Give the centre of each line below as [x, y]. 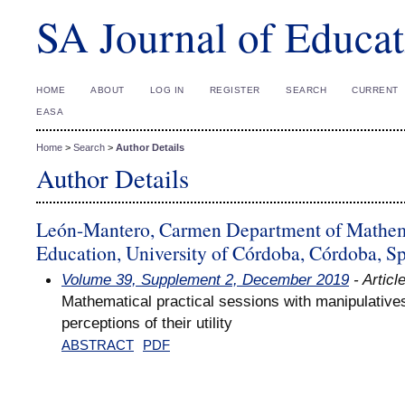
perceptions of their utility [147, 322]
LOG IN [167, 90]
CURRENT [375, 90]
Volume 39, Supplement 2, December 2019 [205, 279]
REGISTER [235, 90]
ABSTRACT [98, 345]
